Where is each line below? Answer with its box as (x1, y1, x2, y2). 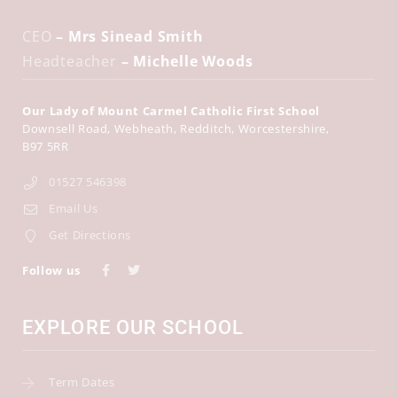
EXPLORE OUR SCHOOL (22, 316, 244, 339)
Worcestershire (237, 121, 326, 136)
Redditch (180, 121, 232, 136)
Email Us (49, 200, 98, 216)
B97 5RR (22, 138, 69, 154)
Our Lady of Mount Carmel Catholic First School (22, 103, 320, 119)
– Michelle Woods (116, 51, 253, 71)
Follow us (22, 262, 81, 278)
